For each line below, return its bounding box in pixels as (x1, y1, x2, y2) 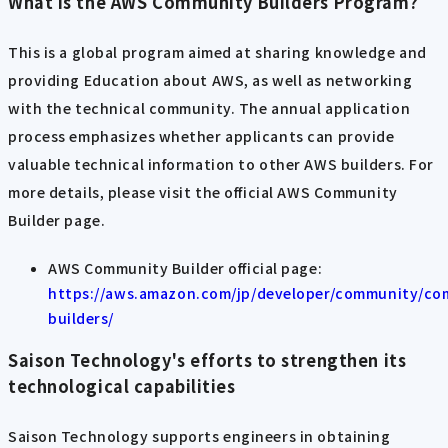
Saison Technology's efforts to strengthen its (8, 348, 407, 373)
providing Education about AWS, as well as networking (8, 69, 413, 90)
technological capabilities (8, 374, 236, 399)
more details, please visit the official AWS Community (8, 181, 398, 202)
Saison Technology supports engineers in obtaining (8, 425, 391, 446)
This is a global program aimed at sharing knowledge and (8, 41, 427, 62)
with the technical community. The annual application (8, 97, 411, 118)
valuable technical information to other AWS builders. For (8, 153, 434, 174)
